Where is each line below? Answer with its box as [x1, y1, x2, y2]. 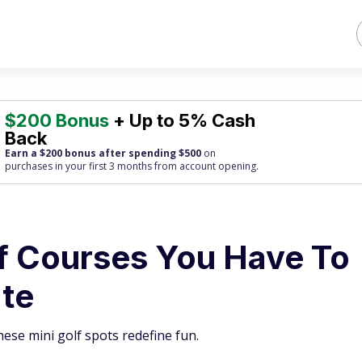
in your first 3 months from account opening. [53, 159, 259, 173]
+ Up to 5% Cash [109, 110, 256, 131]
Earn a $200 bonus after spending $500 [5, 146, 202, 160]
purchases [5, 159, 53, 173]
